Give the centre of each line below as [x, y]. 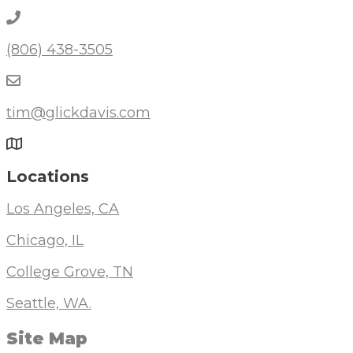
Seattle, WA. [49, 304]
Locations [48, 177]
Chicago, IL [45, 241]
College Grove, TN [70, 272]
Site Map [47, 339]
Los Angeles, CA [63, 209]
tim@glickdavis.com [78, 113]
